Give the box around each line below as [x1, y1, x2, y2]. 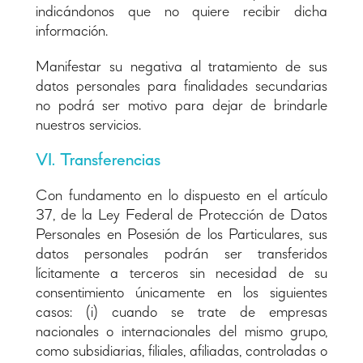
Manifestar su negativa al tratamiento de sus [35, 58, 328, 75]
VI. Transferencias [35, 150, 160, 170]
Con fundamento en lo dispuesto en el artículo [35, 187, 328, 204]
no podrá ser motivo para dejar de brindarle [35, 97, 328, 114]
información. [35, 23, 108, 40]
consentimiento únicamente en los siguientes [35, 284, 328, 301]
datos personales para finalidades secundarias [35, 78, 328, 95]
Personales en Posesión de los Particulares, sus [35, 226, 328, 243]
